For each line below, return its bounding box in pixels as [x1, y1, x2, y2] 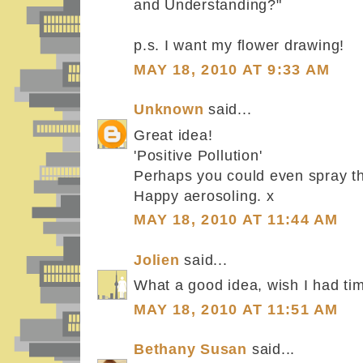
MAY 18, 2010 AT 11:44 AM [134, 211, 339, 228]
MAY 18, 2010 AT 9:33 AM [134, 61, 331, 78]
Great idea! [134, 126, 213, 143]
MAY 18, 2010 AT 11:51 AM [134, 301, 339, 318]
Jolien [134, 251, 180, 268]
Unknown [134, 101, 204, 118]
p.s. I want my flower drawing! [134, 36, 345, 54]
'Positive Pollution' [134, 146, 263, 164]
